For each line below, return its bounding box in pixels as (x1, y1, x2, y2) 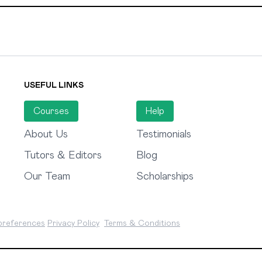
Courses (33, 106, 69, 116)
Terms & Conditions (104, 219, 180, 228)
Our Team (23, 171, 70, 182)
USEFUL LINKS (23, 81, 84, 90)
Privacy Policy (47, 219, 99, 228)
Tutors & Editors (23, 150, 102, 161)
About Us (23, 129, 68, 140)
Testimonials (136, 129, 191, 140)
